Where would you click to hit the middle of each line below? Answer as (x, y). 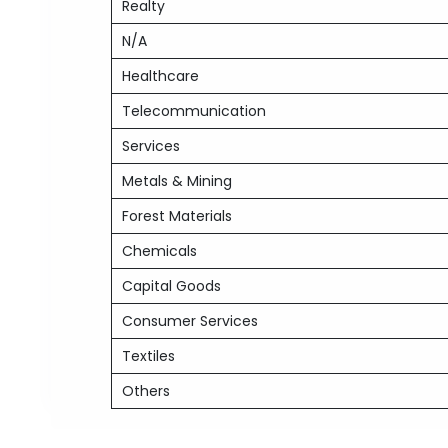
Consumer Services (190, 321)
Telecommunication (194, 111)
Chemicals (160, 251)
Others (146, 391)
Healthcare (161, 76)
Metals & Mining (177, 181)
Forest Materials (177, 216)
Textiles (149, 356)
